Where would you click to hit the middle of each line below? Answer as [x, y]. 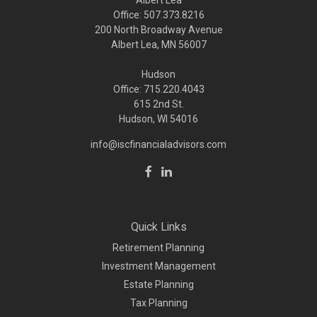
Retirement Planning [158, 248]
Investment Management [158, 266]
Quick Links [158, 227]
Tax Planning [158, 303]
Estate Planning [158, 285]
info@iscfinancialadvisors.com [158, 145]
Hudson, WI [143, 119]
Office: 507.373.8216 [158, 15]
